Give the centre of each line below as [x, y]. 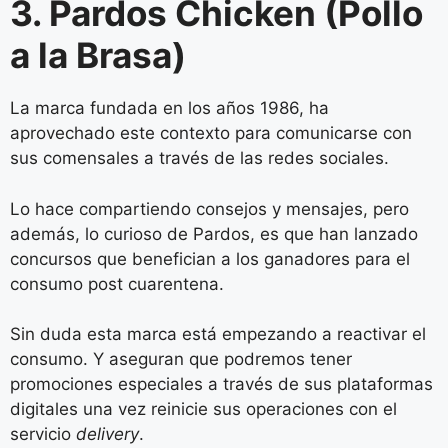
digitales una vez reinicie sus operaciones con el [203, 409]
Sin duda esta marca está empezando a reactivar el [218, 334]
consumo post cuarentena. [117, 283]
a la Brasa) [98, 55]
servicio [43, 434]
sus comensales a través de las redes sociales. [199, 158]
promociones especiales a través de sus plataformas [221, 384]
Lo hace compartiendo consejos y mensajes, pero [209, 208]
